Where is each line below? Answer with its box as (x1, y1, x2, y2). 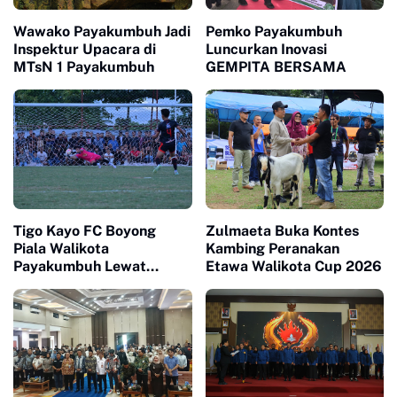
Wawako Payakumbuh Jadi (13, 23, 191, 41)
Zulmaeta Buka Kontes (205, 222, 359, 239)
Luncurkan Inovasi (205, 41, 327, 58)
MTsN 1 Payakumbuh (13, 58, 154, 76)
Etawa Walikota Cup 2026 (205, 257, 382, 275)
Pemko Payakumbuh (205, 23, 342, 41)
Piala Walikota (13, 239, 109, 257)
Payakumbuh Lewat (13, 257, 146, 275)
